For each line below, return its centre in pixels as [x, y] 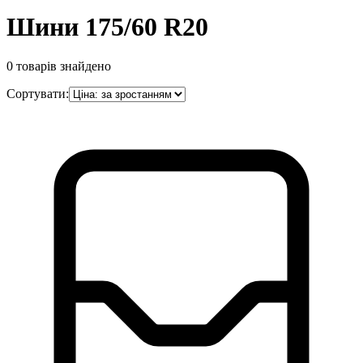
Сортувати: [38, 94]
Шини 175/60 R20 [107, 26]
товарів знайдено [64, 66]
